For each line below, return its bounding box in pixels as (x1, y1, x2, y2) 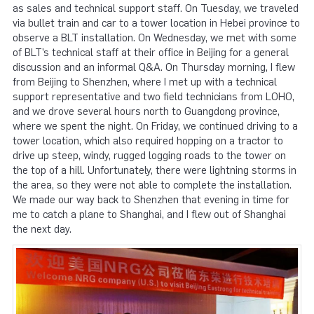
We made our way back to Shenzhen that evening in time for (13, 193, 289, 207)
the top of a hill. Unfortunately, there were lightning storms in (13, 164, 296, 177)
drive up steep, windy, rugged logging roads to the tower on (13, 149, 286, 163)
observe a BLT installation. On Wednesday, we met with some (13, 32, 296, 45)
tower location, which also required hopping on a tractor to (13, 135, 283, 148)
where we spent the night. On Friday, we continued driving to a (13, 120, 298, 133)
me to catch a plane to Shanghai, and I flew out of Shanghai (13, 208, 286, 221)
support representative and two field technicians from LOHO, (13, 90, 294, 104)
